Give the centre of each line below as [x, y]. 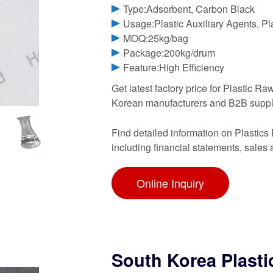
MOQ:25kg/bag [156, 38]
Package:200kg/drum [169, 53]
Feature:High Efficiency [174, 68]
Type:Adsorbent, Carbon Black [189, 9]
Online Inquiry [170, 183]
